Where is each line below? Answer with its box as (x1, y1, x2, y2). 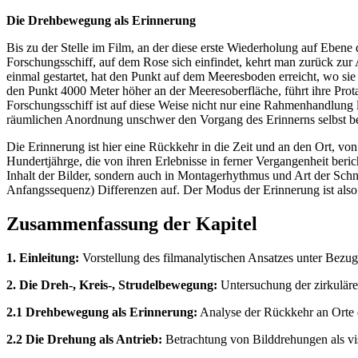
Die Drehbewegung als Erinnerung (6, 14, 196, 28)
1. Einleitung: (6, 250, 79, 265)
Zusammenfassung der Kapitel (6, 213, 257, 235)
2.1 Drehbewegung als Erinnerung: (6, 304, 197, 319)
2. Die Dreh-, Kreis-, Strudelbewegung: (6, 277, 217, 292)
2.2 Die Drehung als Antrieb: (6, 332, 162, 346)
